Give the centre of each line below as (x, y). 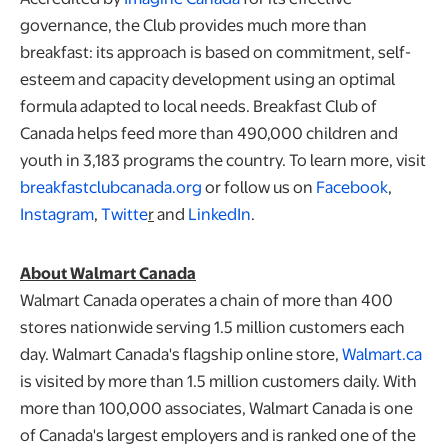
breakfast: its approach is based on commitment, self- (215, 51)
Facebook (352, 186)
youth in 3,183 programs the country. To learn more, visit (223, 159)
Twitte (124, 213)
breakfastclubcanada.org (111, 186)
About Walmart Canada (108, 272)
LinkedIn (219, 213)
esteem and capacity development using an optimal (207, 78)
